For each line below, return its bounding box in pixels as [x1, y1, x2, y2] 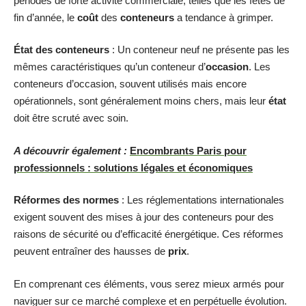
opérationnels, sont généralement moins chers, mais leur [14, 95, 268, 107]
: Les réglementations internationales [119, 194, 284, 206]
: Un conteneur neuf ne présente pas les [109, 44, 290, 55]
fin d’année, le [14, 11, 77, 23]
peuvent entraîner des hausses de [14, 245, 168, 257]
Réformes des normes [14, 194, 119, 206]
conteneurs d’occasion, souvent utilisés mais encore [14, 78, 247, 89]
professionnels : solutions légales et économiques [14, 161, 253, 173]
